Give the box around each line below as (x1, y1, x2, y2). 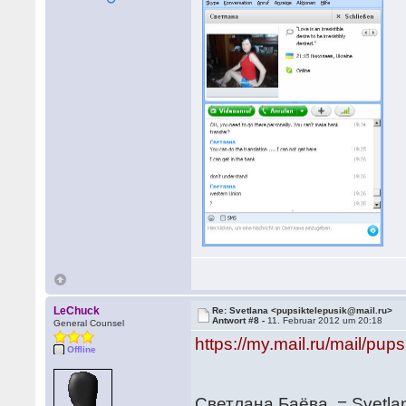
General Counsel (53, 318, 125, 328)
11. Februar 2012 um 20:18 (267, 315, 383, 325)
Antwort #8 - (212, 315, 268, 325)
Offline (67, 344, 97, 354)
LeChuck (53, 304, 101, 317)
